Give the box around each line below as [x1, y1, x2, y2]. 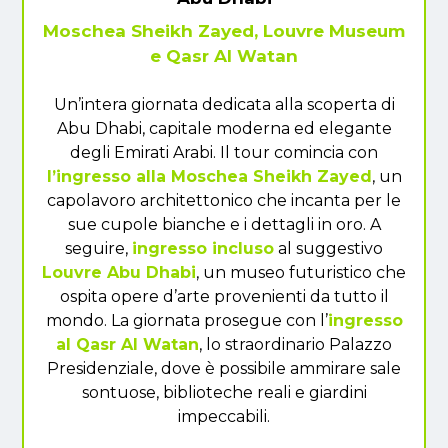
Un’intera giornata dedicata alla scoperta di [53, 94, 395, 114]
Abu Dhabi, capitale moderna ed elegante [56, 118, 392, 138]
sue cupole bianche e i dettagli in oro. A [67, 214, 381, 234]
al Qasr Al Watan [56, 334, 199, 354]
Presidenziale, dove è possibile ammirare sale [47, 358, 401, 378]
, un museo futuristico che [196, 262, 406, 282]
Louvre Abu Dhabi [42, 262, 196, 282]
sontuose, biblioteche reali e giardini [81, 382, 367, 402]
